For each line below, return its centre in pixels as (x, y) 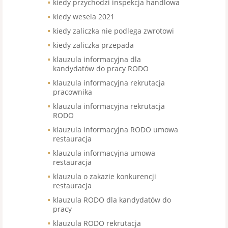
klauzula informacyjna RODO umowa (116, 129)
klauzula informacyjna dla (97, 59)
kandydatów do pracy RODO (101, 68)
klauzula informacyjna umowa (104, 153)
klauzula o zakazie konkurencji (105, 176)
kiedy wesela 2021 (84, 16)
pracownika (73, 92)
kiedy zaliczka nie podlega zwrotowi (113, 31)
